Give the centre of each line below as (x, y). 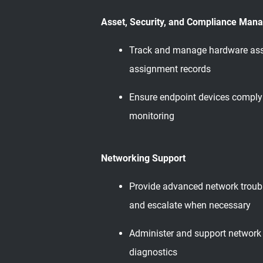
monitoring (152, 116)
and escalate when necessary (190, 205)
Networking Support (143, 158)
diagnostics (153, 252)
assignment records (170, 69)
